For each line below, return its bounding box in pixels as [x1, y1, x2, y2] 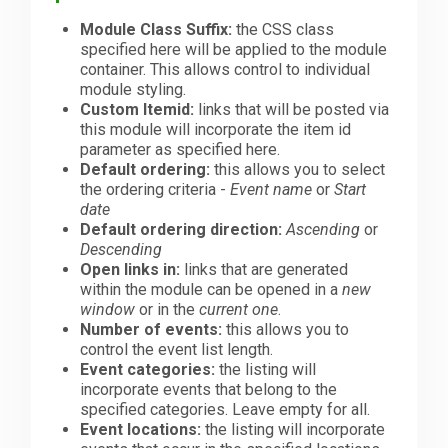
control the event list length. [80, 340, 274, 360]
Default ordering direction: [80, 220, 283, 240]
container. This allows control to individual [80, 60, 371, 80]
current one [199, 300, 279, 320]
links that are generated [180, 260, 349, 280]
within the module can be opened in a [80, 280, 343, 300]
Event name [230, 180, 313, 200]
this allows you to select [210, 160, 386, 180]
